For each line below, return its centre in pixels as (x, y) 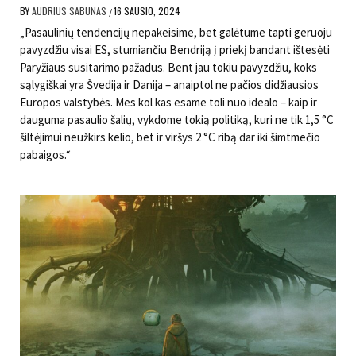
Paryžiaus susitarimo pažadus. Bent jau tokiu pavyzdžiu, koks (168, 68)
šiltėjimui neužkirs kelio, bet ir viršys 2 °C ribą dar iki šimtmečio (170, 137)
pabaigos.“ (45, 155)
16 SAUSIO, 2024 (147, 11)
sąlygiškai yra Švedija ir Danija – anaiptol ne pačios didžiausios (169, 85)
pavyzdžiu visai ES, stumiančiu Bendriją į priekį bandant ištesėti (175, 50)
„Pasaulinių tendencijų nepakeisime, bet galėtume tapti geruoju (176, 33)
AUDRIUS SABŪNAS (70, 11)
